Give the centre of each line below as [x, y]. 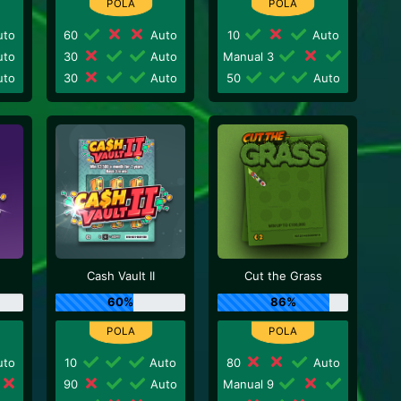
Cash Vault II [120, 276]
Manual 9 [251, 384]
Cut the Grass [283, 276]
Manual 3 [251, 56]
